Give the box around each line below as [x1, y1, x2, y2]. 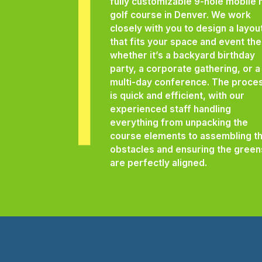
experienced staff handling [110, 103, 232, 115]
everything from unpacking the [110, 116, 249, 128]
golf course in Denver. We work [110, 9, 251, 20]
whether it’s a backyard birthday [110, 49, 256, 61]
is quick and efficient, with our [110, 89, 245, 101]
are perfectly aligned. [110, 157, 208, 168]
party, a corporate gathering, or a [110, 63, 261, 74]
